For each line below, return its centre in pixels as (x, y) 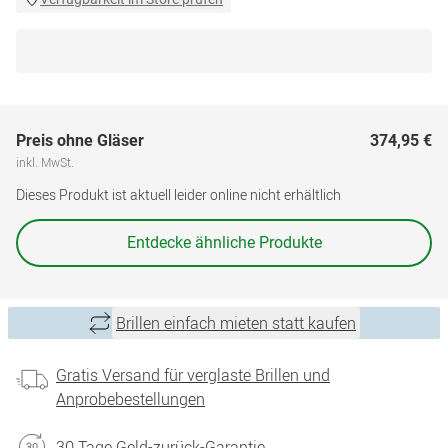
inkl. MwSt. (45, 162)
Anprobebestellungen (130, 399)
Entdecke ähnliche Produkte (224, 242)
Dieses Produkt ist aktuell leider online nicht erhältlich (178, 194)
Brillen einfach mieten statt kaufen (236, 323)
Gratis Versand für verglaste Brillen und (193, 375)
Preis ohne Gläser (80, 140)
